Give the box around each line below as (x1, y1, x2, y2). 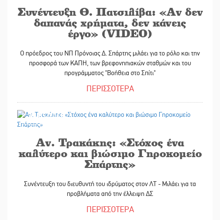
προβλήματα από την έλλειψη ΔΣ (67, 190, 153, 198)
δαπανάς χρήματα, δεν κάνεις (34, 16, 186, 29)
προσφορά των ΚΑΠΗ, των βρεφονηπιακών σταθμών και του (29, 59, 191, 68)
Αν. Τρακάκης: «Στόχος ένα (36, 136, 184, 149)
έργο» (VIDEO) (68, 27, 152, 40)
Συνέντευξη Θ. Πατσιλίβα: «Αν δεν (17, 5, 203, 18)
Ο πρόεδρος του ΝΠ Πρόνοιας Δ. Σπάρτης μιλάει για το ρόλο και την (20, 49, 200, 58)
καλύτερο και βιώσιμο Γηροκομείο (18, 147, 202, 160)
